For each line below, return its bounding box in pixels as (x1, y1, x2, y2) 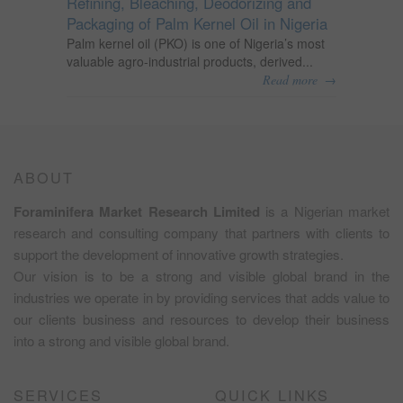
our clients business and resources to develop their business (13, 309, 390, 328)
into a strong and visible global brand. (13, 330, 229, 350)
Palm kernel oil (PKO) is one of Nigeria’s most (67, 33, 325, 52)
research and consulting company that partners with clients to (13, 222, 390, 242)
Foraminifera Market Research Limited (13, 201, 266, 221)
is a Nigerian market (265, 201, 390, 220)
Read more (263, 70, 318, 88)
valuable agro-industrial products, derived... (67, 51, 313, 70)
